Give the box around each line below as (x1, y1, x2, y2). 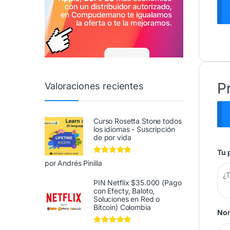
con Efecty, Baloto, (93, 186, 155, 195)
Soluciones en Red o (93, 194, 160, 203)
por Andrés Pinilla (45, 159, 102, 168)
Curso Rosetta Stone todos (93, 117, 182, 126)
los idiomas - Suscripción (93, 125, 175, 134)
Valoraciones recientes (45, 80, 144, 91)
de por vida (93, 133, 131, 142)
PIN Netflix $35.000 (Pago (93, 178, 182, 187)
